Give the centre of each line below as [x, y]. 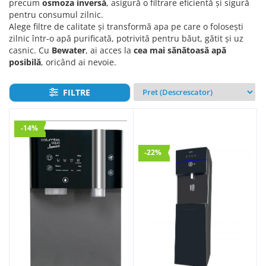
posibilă [25, 62]
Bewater [69, 50]
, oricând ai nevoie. [79, 62]
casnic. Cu [30, 50]
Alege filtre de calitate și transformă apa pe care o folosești [126, 26]
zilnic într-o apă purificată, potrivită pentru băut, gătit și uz [126, 38]
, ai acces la [110, 50]
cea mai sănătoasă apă [180, 50]
